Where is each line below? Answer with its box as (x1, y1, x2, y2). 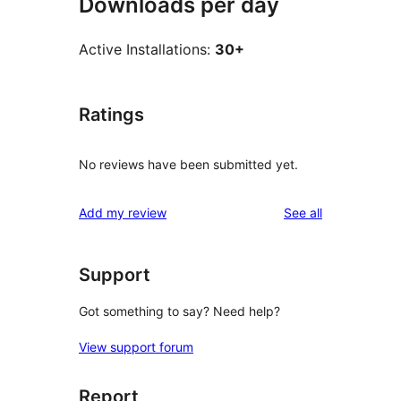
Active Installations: (79, 40, 215, 59)
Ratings (79, 104, 144, 126)
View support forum (79, 339, 193, 355)
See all (284, 204, 322, 220)
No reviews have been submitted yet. (79, 156, 298, 172)
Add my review (79, 204, 166, 220)
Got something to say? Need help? (79, 303, 280, 320)
